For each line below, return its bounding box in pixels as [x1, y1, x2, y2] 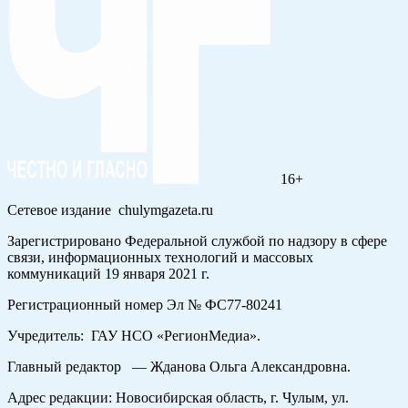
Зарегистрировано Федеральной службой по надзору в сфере [7, 233, 387, 250]
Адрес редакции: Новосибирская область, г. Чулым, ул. [7, 390, 349, 406]
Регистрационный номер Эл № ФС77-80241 [7, 297, 282, 313]
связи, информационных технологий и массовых [7, 250, 313, 266]
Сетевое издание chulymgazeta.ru [7, 202, 213, 219]
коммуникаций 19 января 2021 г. [7, 266, 209, 282]
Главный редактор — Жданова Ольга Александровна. [7, 359, 351, 375]
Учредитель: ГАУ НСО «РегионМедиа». [7, 328, 260, 344]
